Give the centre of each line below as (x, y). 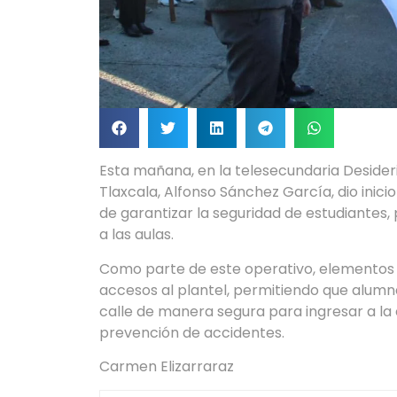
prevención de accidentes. (192, 332)
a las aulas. (136, 235)
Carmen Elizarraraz (167, 366)
